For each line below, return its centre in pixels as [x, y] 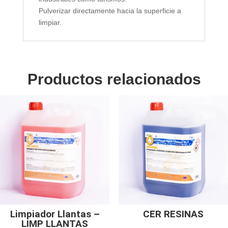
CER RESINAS [173, 214]
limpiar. [50, 22]
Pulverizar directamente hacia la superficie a [110, 10]
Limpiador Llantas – [55, 214]
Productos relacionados [114, 79]
